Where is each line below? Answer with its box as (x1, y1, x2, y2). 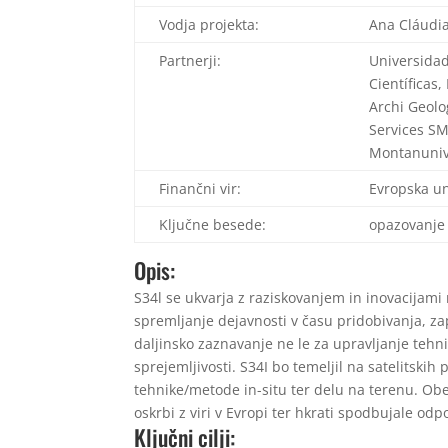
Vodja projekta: (159, 14, 260, 34)
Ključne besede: (159, 214, 267, 234)
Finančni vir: (159, 178, 242, 198)
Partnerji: (159, 50, 222, 70)
